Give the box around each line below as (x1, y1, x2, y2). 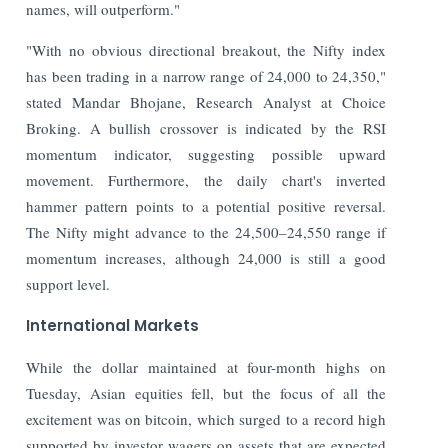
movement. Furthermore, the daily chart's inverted (26, 169, 386, 190)
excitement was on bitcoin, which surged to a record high (26, 408, 386, 429)
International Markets (26, 314, 200, 336)
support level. (26, 273, 111, 294)
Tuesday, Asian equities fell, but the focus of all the (26, 382, 386, 403)
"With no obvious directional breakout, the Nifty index (26, 39, 386, 60)
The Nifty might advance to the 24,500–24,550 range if (26, 221, 386, 242)
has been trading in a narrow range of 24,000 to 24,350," (26, 65, 386, 86)
